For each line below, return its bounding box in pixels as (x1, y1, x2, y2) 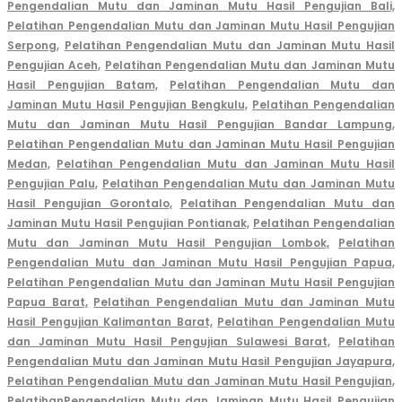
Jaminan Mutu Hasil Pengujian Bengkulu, (7, 97, 248, 113)
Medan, (7, 156, 50, 172)
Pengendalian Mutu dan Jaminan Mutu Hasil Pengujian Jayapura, (7, 354, 395, 370)
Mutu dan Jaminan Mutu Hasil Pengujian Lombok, (7, 235, 329, 251)
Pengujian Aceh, (7, 57, 101, 74)
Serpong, (7, 38, 59, 54)
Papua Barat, (7, 294, 88, 310)
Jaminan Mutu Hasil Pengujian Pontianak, (7, 215, 249, 232)
